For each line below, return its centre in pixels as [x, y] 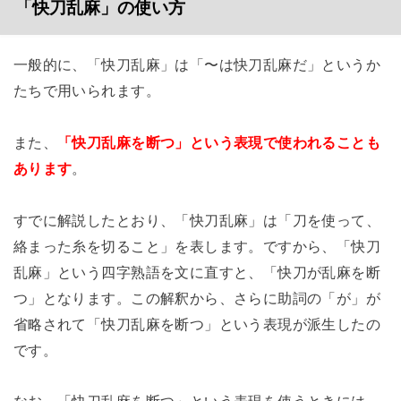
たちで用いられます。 [86, 90]
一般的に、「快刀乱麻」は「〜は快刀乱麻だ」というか [197, 64]
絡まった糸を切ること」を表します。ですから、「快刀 [197, 246]
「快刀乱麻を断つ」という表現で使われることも [219, 142]
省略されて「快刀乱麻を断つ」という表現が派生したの [197, 324]
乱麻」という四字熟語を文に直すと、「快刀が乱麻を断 [197, 272]
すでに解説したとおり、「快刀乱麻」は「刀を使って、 [197, 220]
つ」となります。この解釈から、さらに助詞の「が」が [197, 298]
